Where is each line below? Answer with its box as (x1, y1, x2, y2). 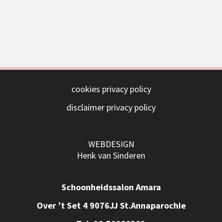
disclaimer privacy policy (66, 101, 156, 113)
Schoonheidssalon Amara (61, 181, 161, 193)
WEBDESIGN (88, 138, 134, 150)
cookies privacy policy (71, 83, 151, 95)
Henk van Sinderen (77, 149, 145, 161)
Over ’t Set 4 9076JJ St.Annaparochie (36, 199, 186, 211)
